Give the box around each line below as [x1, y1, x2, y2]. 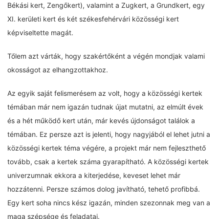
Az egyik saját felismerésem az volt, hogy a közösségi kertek [7, 89, 202, 97]
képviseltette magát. [7, 28, 73, 37]
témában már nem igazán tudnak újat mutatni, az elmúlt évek [7, 103, 203, 111]
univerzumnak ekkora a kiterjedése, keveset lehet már [7, 171, 180, 179]
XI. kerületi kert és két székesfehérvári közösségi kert [7, 15, 179, 23]
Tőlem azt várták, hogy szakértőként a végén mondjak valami [7, 52, 205, 60]
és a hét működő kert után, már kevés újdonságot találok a [7, 116, 195, 125]
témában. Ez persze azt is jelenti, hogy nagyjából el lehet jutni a [7, 130, 210, 138]
